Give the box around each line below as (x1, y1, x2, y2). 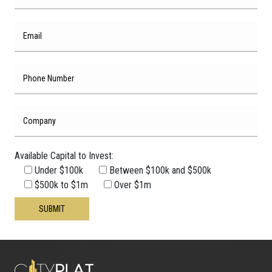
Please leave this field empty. (156, 178, 267, 189)
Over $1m (114, 179, 151, 191)
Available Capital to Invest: (15, 150, 114, 161)
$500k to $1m (35, 179, 88, 191)
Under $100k (35, 165, 83, 176)
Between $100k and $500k (109, 165, 211, 176)
